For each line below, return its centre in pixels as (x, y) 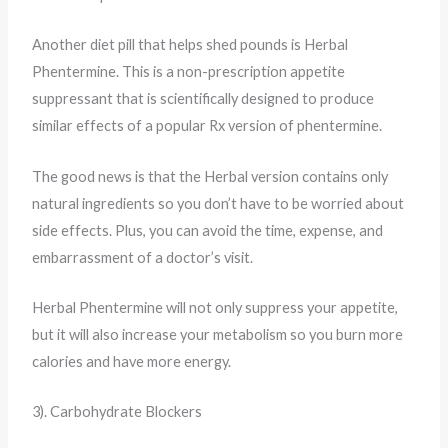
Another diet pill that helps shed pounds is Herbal (190, 45)
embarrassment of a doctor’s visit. (143, 257)
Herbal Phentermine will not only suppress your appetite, (215, 308)
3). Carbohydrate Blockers (117, 412)
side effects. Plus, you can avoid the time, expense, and (208, 230)
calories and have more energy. (132, 362)
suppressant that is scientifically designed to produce (203, 99)
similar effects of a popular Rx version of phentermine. (207, 126)
